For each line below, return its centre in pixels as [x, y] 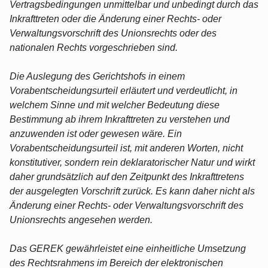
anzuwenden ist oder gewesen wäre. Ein [96, 133]
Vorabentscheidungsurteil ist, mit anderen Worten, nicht [126, 148]
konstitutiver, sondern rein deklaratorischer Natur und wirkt [132, 162]
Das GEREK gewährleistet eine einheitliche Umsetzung [128, 248]
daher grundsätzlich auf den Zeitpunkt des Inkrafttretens [127, 176]
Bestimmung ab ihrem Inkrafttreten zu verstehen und [120, 119]
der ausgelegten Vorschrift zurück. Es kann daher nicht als [132, 191]
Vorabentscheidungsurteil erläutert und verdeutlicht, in [124, 90]
